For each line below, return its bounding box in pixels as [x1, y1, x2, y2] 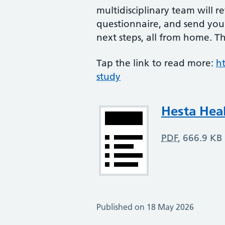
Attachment [101, 95, 202, 117]
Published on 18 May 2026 [96, 202, 194, 212]
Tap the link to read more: [96, 57, 216, 69]
